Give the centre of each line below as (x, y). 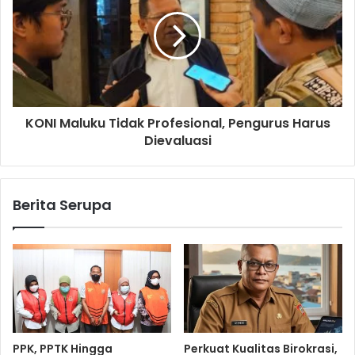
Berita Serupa (62, 205)
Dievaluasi (177, 141)
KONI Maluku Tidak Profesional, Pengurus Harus (177, 124)
